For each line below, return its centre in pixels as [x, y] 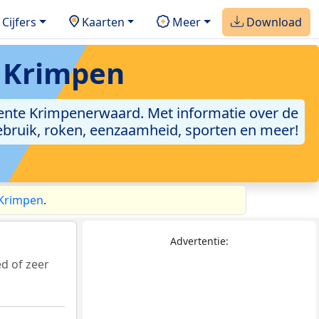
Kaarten [101, 22]
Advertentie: [199, 241]
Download [273, 22]
